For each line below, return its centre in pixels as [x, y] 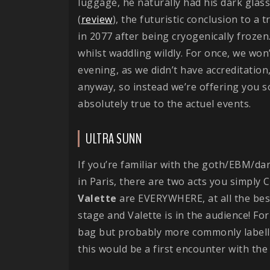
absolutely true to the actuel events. [165, 103]
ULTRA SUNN [114, 138]
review [97, 19]
